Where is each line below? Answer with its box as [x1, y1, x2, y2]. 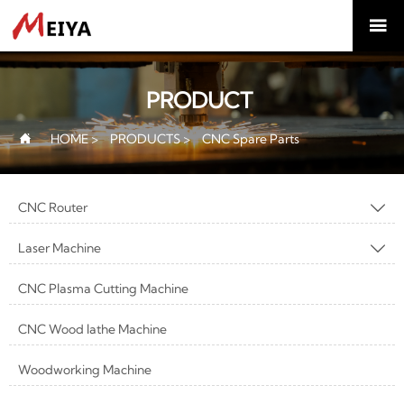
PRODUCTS [110, 130, 180, 147]
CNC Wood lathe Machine [18, 320, 167, 337]
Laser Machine [18, 239, 101, 256]
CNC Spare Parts [202, 130, 299, 147]
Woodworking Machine [18, 361, 151, 378]
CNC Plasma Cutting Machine [18, 280, 188, 297]
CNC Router [18, 198, 87, 216]
